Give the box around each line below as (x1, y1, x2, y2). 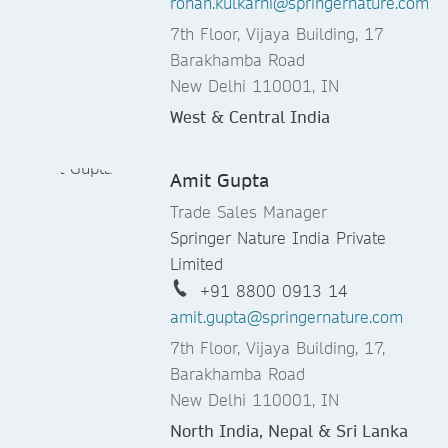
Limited (170, 253, 223, 275)
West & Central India (170, 106, 330, 128)
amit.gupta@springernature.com (170, 306, 403, 328)
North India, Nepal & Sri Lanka (170, 420, 408, 442)
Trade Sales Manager (170, 201, 327, 223)
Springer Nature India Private (170, 227, 386, 249)
